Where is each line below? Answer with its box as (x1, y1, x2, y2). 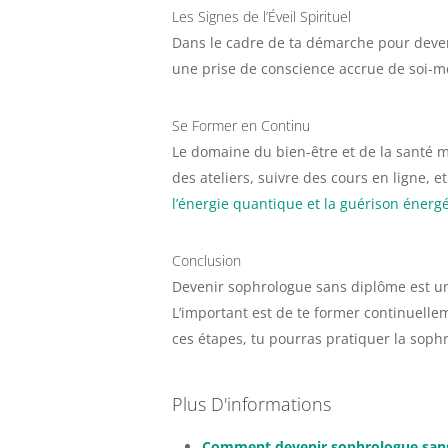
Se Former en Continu (172, 116, 310, 135)
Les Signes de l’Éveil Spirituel (172, 7, 351, 26)
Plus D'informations (172, 392, 331, 416)
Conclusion (172, 251, 241, 270)
